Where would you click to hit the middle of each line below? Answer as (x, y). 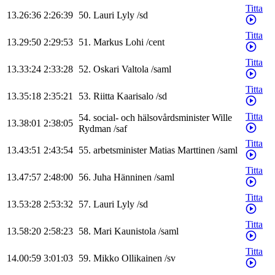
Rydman (95, 129)
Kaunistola (135, 231)
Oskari (106, 69)
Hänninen (133, 177)
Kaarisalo (135, 96)
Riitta (104, 96)
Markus (108, 42)
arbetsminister (120, 150)
